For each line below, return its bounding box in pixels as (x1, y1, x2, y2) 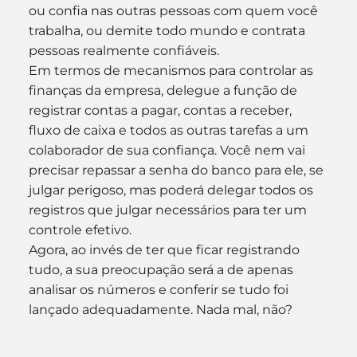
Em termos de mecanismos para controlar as (28, 63, 316, 78)
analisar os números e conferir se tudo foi (28, 282, 292, 297)
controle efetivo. (28, 222, 131, 237)
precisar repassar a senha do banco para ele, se (28, 163, 327, 178)
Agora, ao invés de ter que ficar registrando (28, 242, 303, 257)
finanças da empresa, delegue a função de (28, 83, 300, 98)
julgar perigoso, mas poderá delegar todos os (28, 182, 316, 198)
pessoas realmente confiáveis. (28, 43, 219, 58)
